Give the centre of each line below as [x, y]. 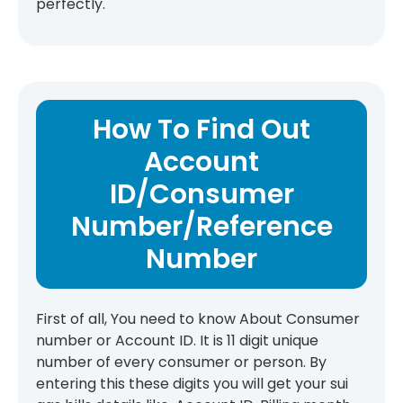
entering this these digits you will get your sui [192, 384]
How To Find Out [201, 130]
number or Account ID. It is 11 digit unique [177, 341]
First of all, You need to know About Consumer [198, 319]
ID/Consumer [201, 195]
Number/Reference [201, 227]
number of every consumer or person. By [181, 363]
